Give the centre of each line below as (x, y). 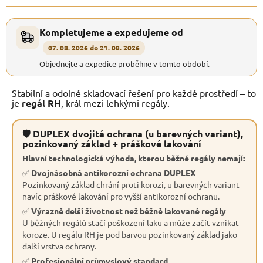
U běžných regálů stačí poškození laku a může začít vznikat (131, 222)
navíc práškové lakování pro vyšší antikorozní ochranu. (121, 196)
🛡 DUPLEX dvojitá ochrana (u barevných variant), (133, 133)
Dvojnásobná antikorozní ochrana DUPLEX (113, 172)
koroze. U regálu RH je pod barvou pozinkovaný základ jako (130, 234)
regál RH (41, 103)
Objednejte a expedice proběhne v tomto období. (124, 63)
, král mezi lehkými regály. (115, 102)
